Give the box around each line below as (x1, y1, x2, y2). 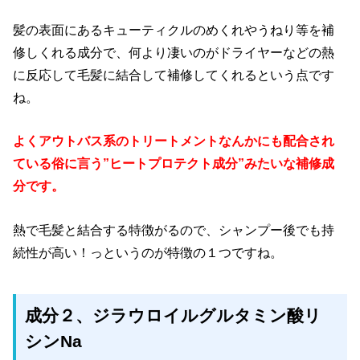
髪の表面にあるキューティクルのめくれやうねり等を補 (13, 22, 335, 37)
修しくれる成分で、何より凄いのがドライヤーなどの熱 (13, 44, 335, 59)
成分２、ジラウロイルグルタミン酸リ (25, 305, 322, 325)
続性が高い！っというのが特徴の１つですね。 (13, 244, 284, 260)
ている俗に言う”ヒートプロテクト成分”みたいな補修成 (13, 156, 335, 171)
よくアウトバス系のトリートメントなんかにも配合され (13, 133, 335, 149)
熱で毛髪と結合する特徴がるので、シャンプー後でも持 (13, 222, 335, 237)
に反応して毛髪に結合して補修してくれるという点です (13, 67, 335, 82)
